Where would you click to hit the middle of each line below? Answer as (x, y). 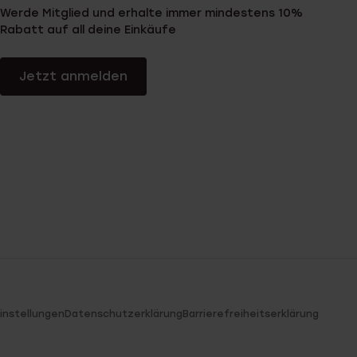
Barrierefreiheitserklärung (251, 314)
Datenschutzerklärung (124, 314)
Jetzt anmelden (73, 76)
